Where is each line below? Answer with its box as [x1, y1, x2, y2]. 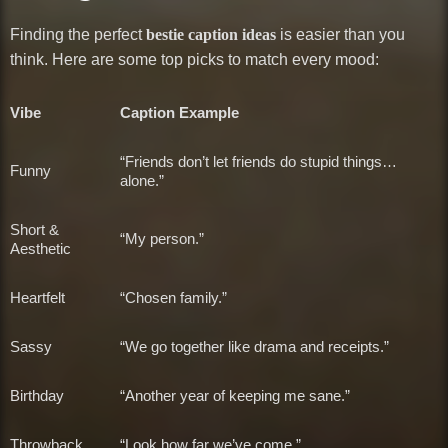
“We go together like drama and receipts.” [120, 337, 389, 355]
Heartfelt [10, 288, 65, 306]
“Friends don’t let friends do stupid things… [120, 152, 397, 170]
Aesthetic [10, 239, 71, 257]
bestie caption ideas [146, 25, 276, 43]
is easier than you [276, 25, 405, 43]
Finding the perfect [10, 25, 146, 43]
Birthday [10, 386, 64, 404]
